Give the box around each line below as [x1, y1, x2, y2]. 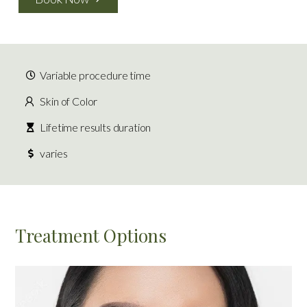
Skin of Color [40, 95, 98, 108]
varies [40, 147, 68, 160]
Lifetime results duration [40, 121, 151, 134]
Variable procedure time [40, 69, 151, 82]
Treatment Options [15, 223, 167, 248]
